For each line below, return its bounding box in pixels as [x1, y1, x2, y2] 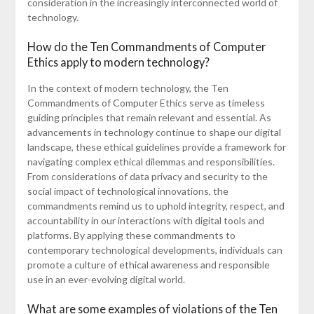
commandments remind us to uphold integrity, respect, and [27, 199, 285, 212]
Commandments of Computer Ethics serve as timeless [27, 96, 265, 109]
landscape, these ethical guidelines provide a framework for [27, 140, 286, 153]
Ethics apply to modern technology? [27, 55, 210, 69]
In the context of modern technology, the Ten [27, 81, 228, 94]
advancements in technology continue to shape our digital [27, 125, 281, 138]
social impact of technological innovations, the [27, 184, 228, 197]
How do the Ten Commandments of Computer [27, 39, 266, 53]
